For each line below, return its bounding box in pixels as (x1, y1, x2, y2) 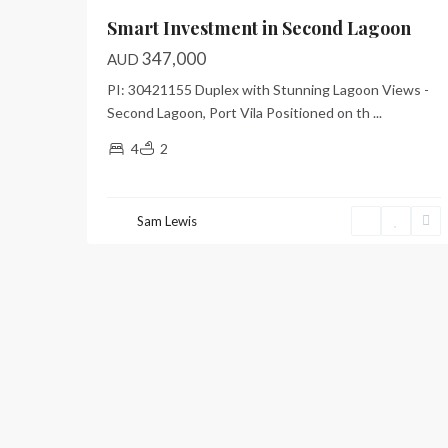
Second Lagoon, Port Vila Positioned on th (107, 104, 373, 122)
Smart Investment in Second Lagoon (107, 16, 411, 41)
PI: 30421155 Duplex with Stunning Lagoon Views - (107, 81, 429, 99)
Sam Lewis (137, 213, 197, 229)
